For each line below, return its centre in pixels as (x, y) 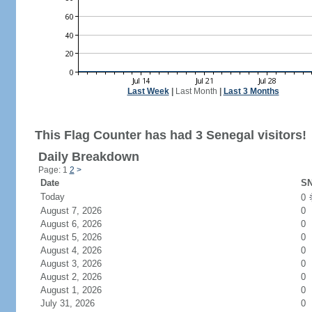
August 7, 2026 (79, 211)
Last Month (196, 91)
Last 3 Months (251, 91)
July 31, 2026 (76, 303)
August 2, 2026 (79, 277)
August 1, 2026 (79, 290)
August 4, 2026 (79, 250)
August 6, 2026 (79, 224)
